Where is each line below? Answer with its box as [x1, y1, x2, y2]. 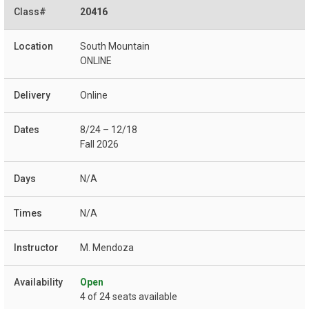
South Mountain [80, 41, 150, 52]
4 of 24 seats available [80, 291, 177, 303]
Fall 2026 [80, 139, 119, 150]
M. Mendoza [80, 242, 134, 254]
